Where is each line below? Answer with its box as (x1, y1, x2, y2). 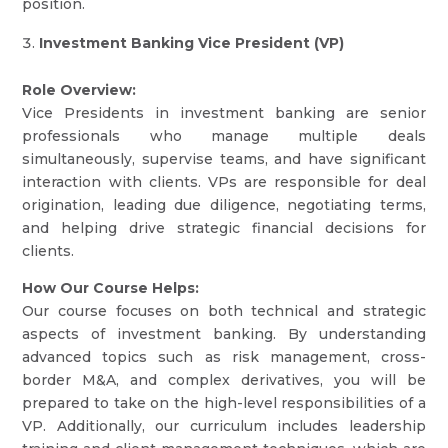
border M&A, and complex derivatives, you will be (22, 371, 426, 389)
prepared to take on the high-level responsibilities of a (22, 394, 426, 412)
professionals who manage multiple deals (22, 127, 426, 145)
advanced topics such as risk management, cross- (22, 348, 426, 366)
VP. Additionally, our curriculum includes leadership (22, 417, 426, 435)
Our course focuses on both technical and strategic (22, 302, 426, 320)
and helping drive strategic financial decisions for (22, 219, 426, 237)
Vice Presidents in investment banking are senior (22, 104, 426, 122)
